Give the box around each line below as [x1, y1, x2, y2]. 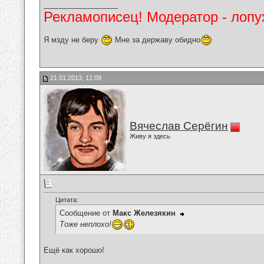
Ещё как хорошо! [44, 246, 104, 255]
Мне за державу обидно [113, 35, 200, 44]
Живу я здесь [130, 133, 170, 140]
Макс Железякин [113, 209, 176, 218]
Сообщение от [60, 209, 113, 218]
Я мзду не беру [44, 35, 101, 44]
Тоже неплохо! [60, 219, 111, 229]
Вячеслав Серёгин [130, 120, 228, 132]
